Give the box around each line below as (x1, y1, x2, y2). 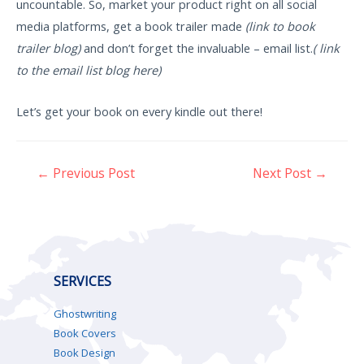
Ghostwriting (54, 305, 116, 321)
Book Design (54, 344, 115, 360)
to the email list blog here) (16, 62, 161, 79)
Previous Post (50, 164, 136, 183)
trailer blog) (16, 40, 80, 57)
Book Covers (54, 325, 116, 340)
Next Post (252, 164, 314, 183)
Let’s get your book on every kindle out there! (16, 102, 262, 119)
